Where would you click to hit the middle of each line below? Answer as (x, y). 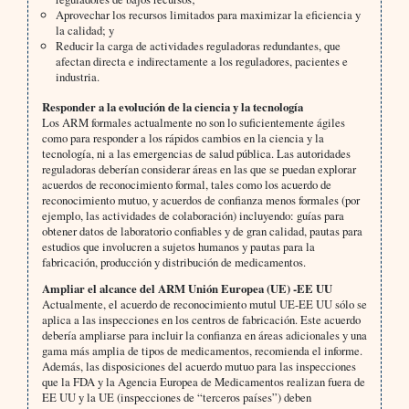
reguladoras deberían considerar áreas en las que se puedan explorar (199, 169)
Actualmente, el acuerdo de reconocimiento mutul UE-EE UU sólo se (204, 304)
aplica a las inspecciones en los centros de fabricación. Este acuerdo (201, 320)
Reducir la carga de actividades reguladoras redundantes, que (199, 46)
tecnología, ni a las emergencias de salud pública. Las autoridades (196, 154)
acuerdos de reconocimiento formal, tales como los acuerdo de (186, 185)
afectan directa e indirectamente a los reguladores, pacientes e (202, 62)
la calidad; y (85, 31)
